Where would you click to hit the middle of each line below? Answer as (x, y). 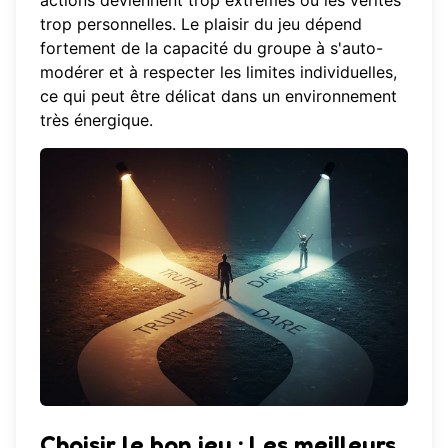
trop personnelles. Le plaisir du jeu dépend (201, 24)
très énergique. (96, 120)
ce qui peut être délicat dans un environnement (218, 96)
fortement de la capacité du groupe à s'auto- (211, 48)
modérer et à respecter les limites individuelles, (218, 72)
